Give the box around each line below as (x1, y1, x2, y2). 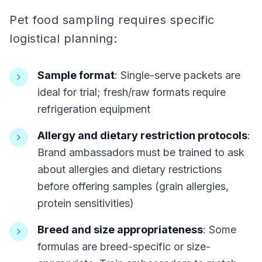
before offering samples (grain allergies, (37, 180, 229, 192)
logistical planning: (9, 32, 117, 46)
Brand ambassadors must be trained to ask (37, 146, 244, 158)
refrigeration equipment (37, 103, 150, 115)
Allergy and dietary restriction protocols (37, 129, 247, 142)
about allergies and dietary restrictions (37, 163, 222, 175)
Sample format (37, 69, 115, 81)
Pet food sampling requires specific (9, 13, 215, 27)
